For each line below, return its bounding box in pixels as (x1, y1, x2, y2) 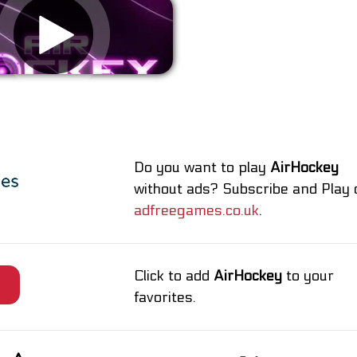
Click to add (133, 268, 214, 284)
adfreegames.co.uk (133, 202, 259, 219)
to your (281, 268, 334, 284)
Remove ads (12, 97, 94, 114)
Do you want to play (133, 159, 270, 176)
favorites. (133, 289, 196, 306)
